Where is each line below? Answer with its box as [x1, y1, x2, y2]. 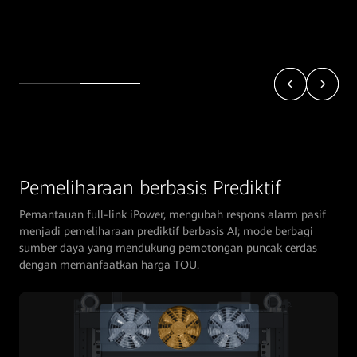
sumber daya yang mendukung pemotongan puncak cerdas [19, 241, 317, 254]
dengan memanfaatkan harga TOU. [19, 257, 199, 271]
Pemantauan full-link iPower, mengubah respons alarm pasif [19, 207, 326, 221]
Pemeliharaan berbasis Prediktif [19, 176, 281, 199]
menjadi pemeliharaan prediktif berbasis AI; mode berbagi [19, 224, 313, 237]
